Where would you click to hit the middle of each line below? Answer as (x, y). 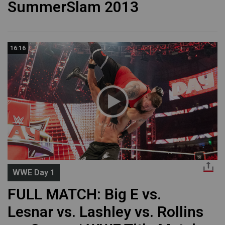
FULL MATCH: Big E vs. (84, 194)
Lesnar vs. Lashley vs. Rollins (105, 212)
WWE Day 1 (34, 173)
